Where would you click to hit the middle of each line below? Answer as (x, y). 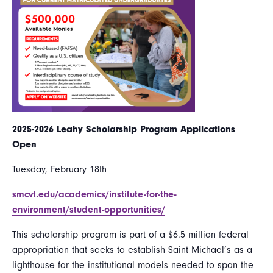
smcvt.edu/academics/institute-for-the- (94, 194)
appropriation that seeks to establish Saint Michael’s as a (132, 250)
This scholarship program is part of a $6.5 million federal (130, 234)
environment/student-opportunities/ (89, 209)
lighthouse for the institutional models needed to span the (133, 265)
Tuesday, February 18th (59, 169)
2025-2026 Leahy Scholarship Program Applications (124, 129)
